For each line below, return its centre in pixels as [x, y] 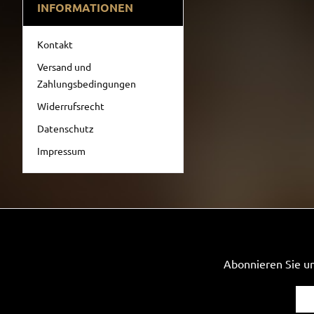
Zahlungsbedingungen [87, 83]
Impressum [61, 151]
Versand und [64, 67]
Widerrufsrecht [71, 106]
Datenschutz [66, 128]
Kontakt [55, 44]
